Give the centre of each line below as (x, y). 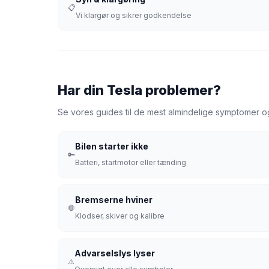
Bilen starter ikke (112, 146)
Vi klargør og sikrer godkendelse (134, 15)
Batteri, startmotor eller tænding (131, 162)
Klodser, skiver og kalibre (120, 216)
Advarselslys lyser (115, 253)
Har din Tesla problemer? (139, 90)
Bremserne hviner (114, 200)
